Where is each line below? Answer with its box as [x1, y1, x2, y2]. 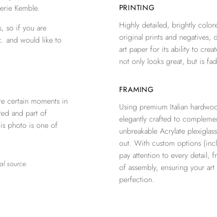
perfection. [119, 174, 155, 186]
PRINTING [119, 2, 155, 14]
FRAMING [119, 84, 154, 95]
